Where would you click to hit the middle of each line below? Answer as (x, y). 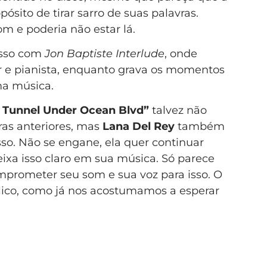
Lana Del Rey (138, 127)
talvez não (178, 111)
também (199, 127)
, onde (181, 54)
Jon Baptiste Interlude (104, 54)
